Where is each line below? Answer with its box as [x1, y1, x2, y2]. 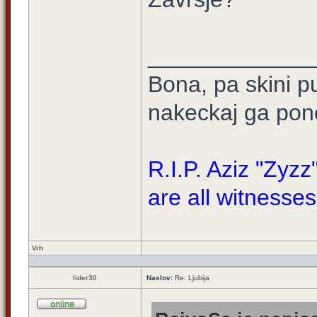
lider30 [73, 274, 97, 282]
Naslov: [146, 274, 173, 282]
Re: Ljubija [173, 274, 209, 282]
